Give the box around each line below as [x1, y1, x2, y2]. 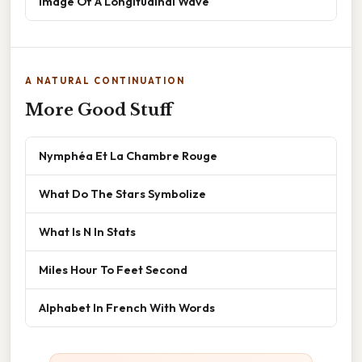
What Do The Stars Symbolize [39, 186, 206, 202]
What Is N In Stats [39, 224, 136, 240]
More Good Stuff [25, 100, 172, 120]
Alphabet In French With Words [39, 300, 215, 316]
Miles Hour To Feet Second [39, 262, 187, 278]
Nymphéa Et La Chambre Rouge [39, 148, 217, 164]
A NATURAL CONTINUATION [25, 75, 185, 87]
